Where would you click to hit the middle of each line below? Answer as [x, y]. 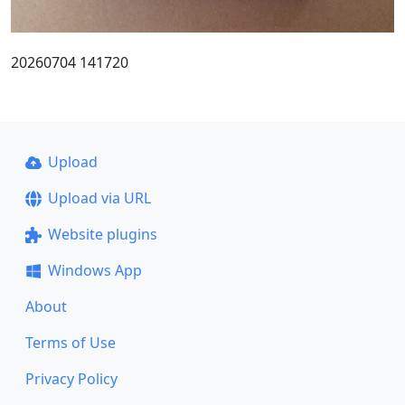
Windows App [94, 270]
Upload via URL [99, 198]
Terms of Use [71, 343]
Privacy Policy [71, 379]
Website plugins [102, 234]
